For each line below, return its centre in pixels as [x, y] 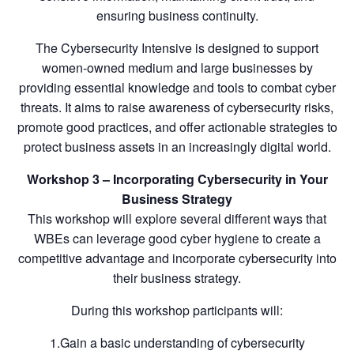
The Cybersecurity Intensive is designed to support [177, 47]
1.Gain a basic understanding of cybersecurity [177, 342]
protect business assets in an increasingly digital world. [177, 146]
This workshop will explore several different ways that [177, 218]
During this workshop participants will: [177, 310]
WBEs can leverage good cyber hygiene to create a [177, 238]
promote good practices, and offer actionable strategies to [177, 126]
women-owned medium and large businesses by [177, 67]
